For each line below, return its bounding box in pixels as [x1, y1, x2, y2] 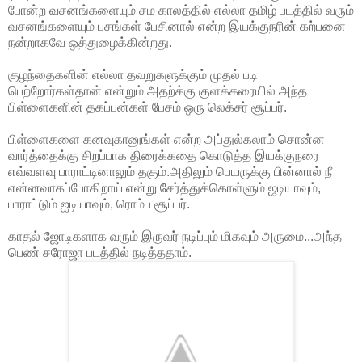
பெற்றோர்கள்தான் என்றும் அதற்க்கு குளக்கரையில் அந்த [8, 83, 307, 98]
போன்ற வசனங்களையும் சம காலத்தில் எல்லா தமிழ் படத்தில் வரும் [8, 2, 354, 17]
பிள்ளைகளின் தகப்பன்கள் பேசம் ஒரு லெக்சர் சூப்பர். [8, 99, 287, 114]
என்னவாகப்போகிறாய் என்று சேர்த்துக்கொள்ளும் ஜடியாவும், [8, 180, 321, 195]
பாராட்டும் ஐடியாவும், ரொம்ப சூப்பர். [8, 196, 190, 211]
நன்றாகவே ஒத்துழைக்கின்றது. [8, 35, 172, 49]
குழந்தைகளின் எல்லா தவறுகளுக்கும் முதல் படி [8, 67, 258, 82]
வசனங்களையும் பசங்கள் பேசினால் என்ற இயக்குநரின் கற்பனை [8, 19, 346, 33]
